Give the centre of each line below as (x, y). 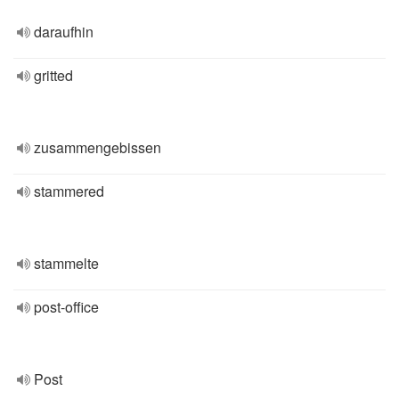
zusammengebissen (98, 147)
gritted (53, 75)
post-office (66, 307)
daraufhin (64, 32)
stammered (69, 191)
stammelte (66, 263)
